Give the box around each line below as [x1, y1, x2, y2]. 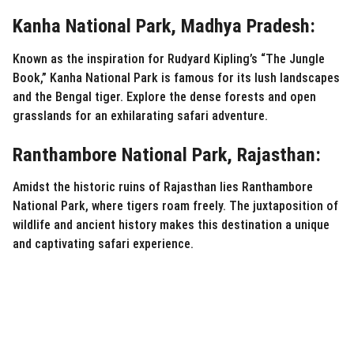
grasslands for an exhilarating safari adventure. [13, 107, 268, 123]
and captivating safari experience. [13, 236, 194, 252]
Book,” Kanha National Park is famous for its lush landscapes [13, 70, 340, 85]
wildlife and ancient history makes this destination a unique [13, 217, 330, 233]
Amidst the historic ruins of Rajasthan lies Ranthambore [13, 179, 313, 195]
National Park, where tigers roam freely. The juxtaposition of [13, 198, 338, 214]
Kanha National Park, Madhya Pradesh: [13, 14, 315, 38]
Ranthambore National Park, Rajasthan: [13, 143, 321, 166]
